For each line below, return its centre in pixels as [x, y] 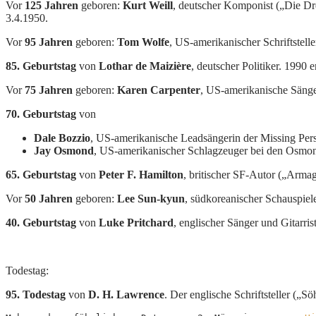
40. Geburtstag [41, 222]
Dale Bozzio [62, 138]
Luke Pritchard [136, 222]
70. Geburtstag [41, 114]
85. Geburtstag [41, 66]
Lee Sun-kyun [151, 198]
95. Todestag [36, 294]
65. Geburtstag [41, 174]
